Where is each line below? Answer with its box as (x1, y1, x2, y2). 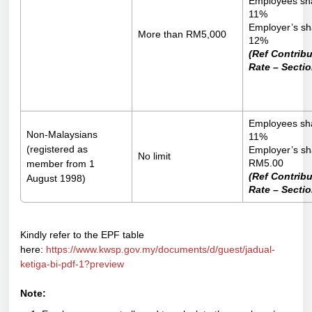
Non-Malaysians (26, 129, 97, 141)
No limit (138, 150, 171, 162)
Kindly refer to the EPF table (20, 229, 144, 241)
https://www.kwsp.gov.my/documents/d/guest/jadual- (46, 244, 275, 256)
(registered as (26, 143, 88, 155)
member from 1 (26, 158, 95, 170)
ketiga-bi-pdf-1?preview (20, 258, 124, 270)
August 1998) (26, 173, 86, 185)
